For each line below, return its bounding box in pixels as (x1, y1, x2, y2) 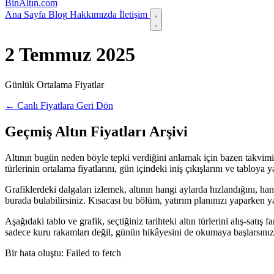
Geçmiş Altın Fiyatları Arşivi (5, 123, 188, 139)
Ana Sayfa (5, 9, 46, 20)
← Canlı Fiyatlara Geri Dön (5, 100, 113, 111)
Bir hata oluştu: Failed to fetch (5, 247, 121, 258)
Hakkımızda (70, 9, 117, 20)
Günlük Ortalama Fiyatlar (5, 79, 104, 90)
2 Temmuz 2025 (5, 43, 135, 66)
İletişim (119, 9, 147, 20)
